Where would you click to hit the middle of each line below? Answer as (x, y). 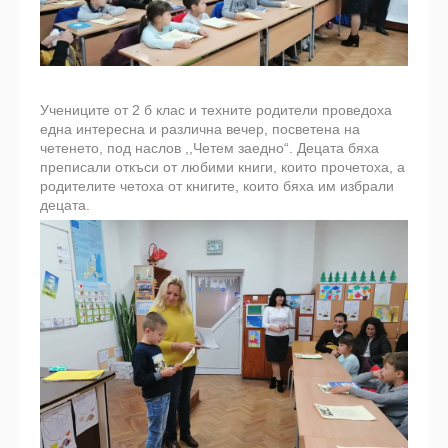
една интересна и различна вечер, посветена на (200, 129)
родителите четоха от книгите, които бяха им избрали (217, 186)
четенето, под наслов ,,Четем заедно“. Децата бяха (209, 148)
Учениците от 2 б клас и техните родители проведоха (216, 110)
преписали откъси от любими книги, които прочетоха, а (222, 167)
